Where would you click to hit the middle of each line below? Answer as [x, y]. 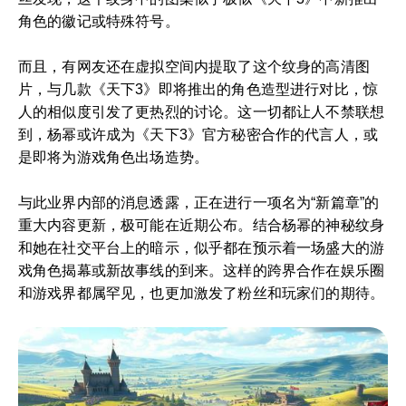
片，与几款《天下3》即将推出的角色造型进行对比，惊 [198, 89]
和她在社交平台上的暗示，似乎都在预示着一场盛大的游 [202, 248]
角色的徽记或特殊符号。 [99, 21]
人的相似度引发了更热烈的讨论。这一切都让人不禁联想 [202, 112]
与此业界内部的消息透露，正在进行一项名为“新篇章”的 [199, 203]
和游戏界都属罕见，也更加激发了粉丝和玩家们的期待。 [202, 293]
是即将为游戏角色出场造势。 [114, 157]
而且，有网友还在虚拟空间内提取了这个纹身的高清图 [194, 67]
